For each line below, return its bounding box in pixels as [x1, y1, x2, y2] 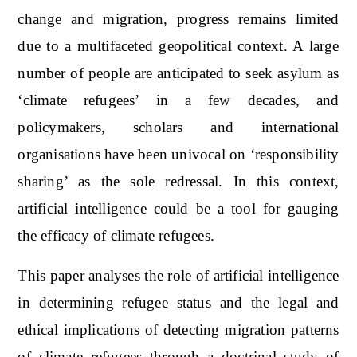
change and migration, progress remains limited [18, 10, 339, 27]
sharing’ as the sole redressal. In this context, [18, 172, 339, 190]
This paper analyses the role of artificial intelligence [18, 266, 339, 284]
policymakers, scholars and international [18, 118, 339, 135]
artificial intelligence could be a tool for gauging [18, 199, 339, 217]
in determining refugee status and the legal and [18, 293, 339, 311]
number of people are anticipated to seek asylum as [18, 64, 339, 81]
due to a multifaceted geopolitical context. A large [18, 37, 339, 54]
